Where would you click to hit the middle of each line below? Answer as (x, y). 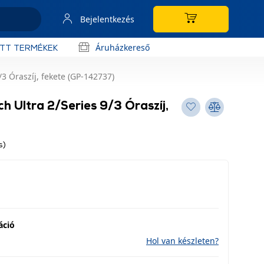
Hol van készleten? (182, 241)
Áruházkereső (123, 47)
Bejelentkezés (107, 19)
